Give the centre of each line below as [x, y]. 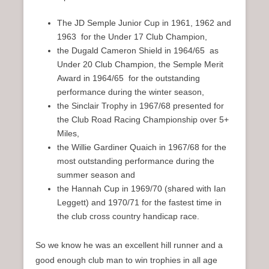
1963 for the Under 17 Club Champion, [132, 37]
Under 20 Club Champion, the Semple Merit [140, 65]
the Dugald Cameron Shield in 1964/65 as [138, 51]
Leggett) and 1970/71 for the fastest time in [139, 203]
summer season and [96, 175]
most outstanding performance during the [136, 161]
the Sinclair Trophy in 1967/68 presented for [141, 106]
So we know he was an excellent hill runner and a [129, 245]
